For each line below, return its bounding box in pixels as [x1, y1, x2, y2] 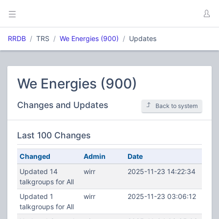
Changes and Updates [17, 100, 108, 110]
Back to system [155, 102, 198, 109]
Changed [19, 152, 50, 160]
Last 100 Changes [17, 130, 90, 140]
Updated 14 [19, 167, 58, 175]
